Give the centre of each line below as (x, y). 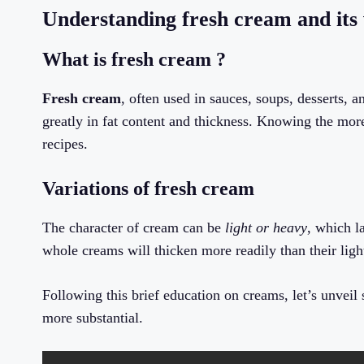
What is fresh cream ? (134, 60)
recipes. (65, 144)
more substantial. (93, 318)
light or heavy (266, 228)
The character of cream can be (134, 228)
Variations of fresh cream (148, 189)
